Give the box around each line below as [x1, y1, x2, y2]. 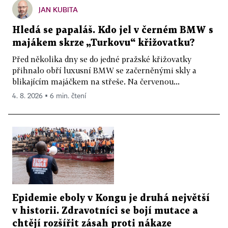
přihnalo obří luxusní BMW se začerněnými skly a [12, 65, 196, 75]
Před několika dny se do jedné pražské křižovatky [12, 54, 191, 64]
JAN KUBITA [39, 5, 78, 14]
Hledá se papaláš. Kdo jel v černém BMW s [12, 25, 213, 35]
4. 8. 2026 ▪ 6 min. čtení [12, 92, 86, 100]
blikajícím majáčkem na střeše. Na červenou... [12, 76, 180, 86]
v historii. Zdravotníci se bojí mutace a [12, 206, 198, 215]
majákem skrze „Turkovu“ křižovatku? [12, 38, 195, 47]
